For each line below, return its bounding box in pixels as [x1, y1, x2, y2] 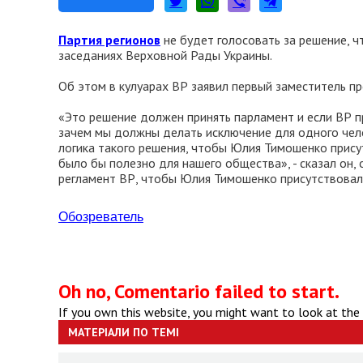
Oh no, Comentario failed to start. [58, 279, 340, 304]
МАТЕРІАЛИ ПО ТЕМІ [68, 325, 179, 340]
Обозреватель [58, 210, 143, 224]
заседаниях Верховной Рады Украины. [58, 47, 272, 63]
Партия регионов [58, 32, 160, 48]
